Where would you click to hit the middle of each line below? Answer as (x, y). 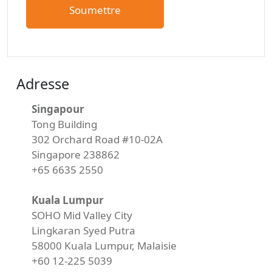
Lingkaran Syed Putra (83, 231)
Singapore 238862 (76, 155)
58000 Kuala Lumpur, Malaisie (104, 246)
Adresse (43, 84)
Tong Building (64, 124)
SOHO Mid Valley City (82, 216)
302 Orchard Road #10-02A (97, 140)
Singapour (58, 109)
